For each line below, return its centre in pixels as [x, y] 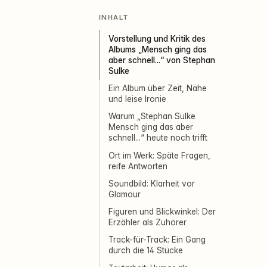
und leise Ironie [138, 99]
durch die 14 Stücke [146, 251]
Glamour [125, 194]
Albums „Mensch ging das [158, 50]
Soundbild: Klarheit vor [152, 183]
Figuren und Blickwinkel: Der [162, 212]
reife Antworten [138, 166]
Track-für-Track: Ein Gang [157, 240]
